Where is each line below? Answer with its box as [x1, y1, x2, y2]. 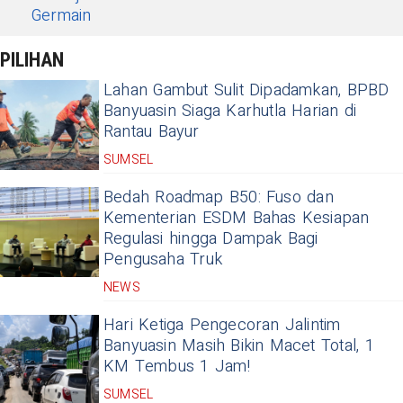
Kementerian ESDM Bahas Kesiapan [103, 205, 370, 230]
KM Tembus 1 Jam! [103, 354, 251, 379]
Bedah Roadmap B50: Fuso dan [103, 184, 334, 210]
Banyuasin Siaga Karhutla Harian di [103, 98, 357, 123]
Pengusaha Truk [103, 246, 222, 272]
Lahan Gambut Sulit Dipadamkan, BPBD [103, 77, 390, 103]
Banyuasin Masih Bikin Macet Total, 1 [103, 333, 374, 358]
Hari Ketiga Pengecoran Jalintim [103, 312, 341, 337]
